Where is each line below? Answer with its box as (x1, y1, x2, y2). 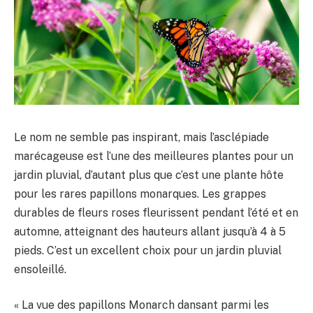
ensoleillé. (14, 262, 66, 276)
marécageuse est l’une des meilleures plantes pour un (14, 149, 293, 163)
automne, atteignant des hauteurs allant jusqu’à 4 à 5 (14, 224, 286, 238)
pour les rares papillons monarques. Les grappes (14, 187, 266, 201)
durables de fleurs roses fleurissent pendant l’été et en (14, 205, 298, 219)
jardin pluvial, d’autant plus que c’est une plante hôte (14, 168, 284, 182)
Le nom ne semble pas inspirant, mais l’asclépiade (14, 130, 269, 144)
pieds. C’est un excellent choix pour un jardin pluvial (14, 243, 282, 257)
